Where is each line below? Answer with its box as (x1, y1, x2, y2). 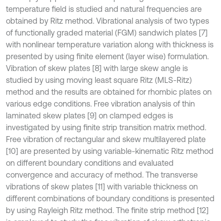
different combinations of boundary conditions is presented (6, 194, 215, 203)
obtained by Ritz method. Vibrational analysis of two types (6, 16, 209, 25)
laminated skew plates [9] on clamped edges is (6, 111, 173, 120)
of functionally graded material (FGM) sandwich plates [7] (6, 28, 208, 37)
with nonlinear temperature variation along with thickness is (6, 40, 214, 49)
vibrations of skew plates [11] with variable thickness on (6, 182, 198, 191)
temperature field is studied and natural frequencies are (6, 4, 202, 13)
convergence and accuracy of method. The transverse (6, 170, 198, 179)
